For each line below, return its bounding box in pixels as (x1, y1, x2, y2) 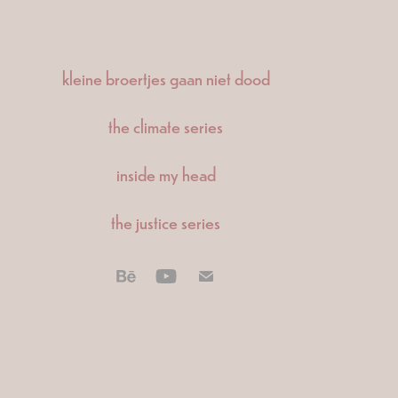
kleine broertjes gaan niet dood (61, 64, 270, 91)
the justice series (111, 208, 221, 235)
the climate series (108, 112, 224, 139)
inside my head (115, 160, 216, 187)
